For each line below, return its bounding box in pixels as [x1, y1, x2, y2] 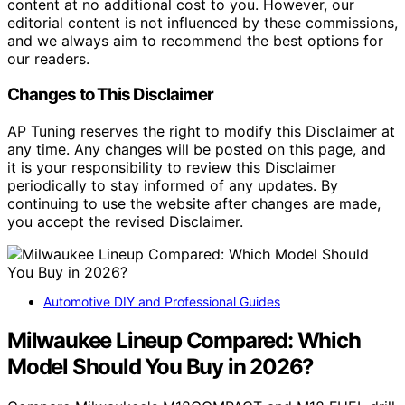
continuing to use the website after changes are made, [7, 194, 381, 213]
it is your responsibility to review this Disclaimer [7, 158, 336, 177]
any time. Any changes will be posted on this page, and [7, 140, 386, 159]
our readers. [7, 49, 89, 68]
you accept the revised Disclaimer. [7, 212, 243, 231]
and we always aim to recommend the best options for [7, 31, 383, 50]
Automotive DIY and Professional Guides [43, 294, 280, 310]
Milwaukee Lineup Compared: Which [7, 327, 361, 354]
